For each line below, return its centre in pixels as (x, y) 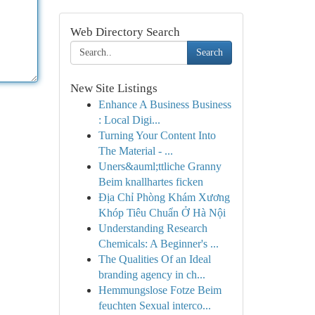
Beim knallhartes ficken (150, 182)
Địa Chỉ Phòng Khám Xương (164, 197)
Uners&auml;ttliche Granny (160, 166)
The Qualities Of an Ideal (154, 259)
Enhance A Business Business (165, 104)
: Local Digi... (129, 120)
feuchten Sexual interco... (154, 306)
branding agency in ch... (152, 275)
